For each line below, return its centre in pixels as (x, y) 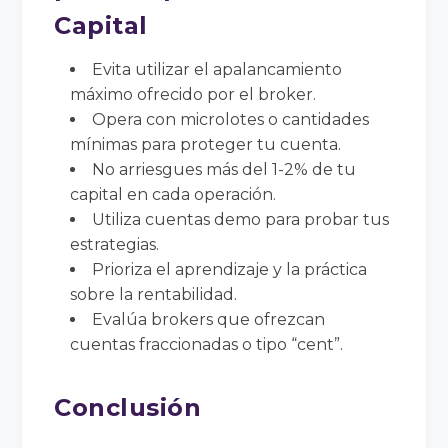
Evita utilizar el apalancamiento (217, 69)
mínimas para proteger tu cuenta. (206, 144)
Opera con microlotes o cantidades (231, 119)
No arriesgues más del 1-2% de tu (224, 169)
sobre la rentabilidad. (154, 294)
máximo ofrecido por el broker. (193, 94)
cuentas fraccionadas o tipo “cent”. (207, 344)
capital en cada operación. (173, 194)
